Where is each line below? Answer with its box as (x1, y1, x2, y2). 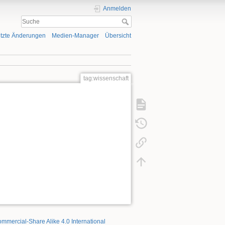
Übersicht (105, 32, 131, 40)
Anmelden (103, 5, 131, 12)
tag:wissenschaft (83, 74, 129, 82)
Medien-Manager (51, 32, 99, 40)
